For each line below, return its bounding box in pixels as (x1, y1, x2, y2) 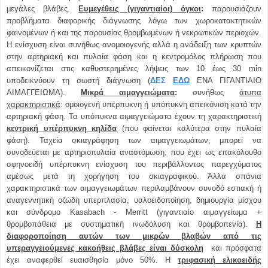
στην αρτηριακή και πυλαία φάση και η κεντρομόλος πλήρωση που (7, 51, 261, 61)
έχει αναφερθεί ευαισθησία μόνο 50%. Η (7, 255, 178, 264)
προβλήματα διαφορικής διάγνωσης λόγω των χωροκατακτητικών (7, 16, 261, 25)
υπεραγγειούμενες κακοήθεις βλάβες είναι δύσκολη (7, 243, 204, 252)
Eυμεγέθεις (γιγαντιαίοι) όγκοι (78, 4, 201, 13)
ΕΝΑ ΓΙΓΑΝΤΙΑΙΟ (190, 75, 261, 85)
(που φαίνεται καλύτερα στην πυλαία (117, 123, 262, 133)
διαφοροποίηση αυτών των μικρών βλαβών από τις (7, 231, 261, 240)
